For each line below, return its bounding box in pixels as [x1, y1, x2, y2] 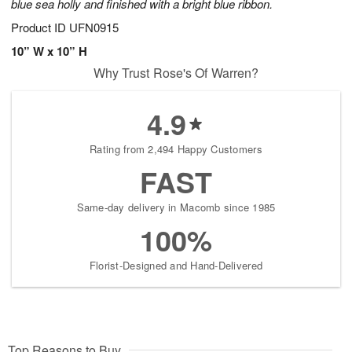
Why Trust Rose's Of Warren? [93, 64, 259, 82]
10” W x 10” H [11, 42, 87, 60]
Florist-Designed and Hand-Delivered [89, 258, 263, 273]
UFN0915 [69, 19, 119, 36]
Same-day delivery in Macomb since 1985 [76, 200, 276, 215]
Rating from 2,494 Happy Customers [90, 141, 262, 157]
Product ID [11, 19, 69, 36]
